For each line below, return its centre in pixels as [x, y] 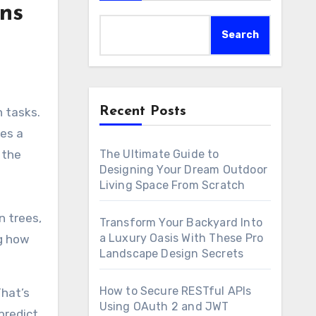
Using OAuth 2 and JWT [164, 306]
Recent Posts [142, 111]
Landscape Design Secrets [171, 254]
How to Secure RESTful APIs [175, 291]
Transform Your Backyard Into [181, 223]
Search [240, 35]
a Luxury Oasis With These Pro [181, 238]
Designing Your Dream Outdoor [183, 170]
